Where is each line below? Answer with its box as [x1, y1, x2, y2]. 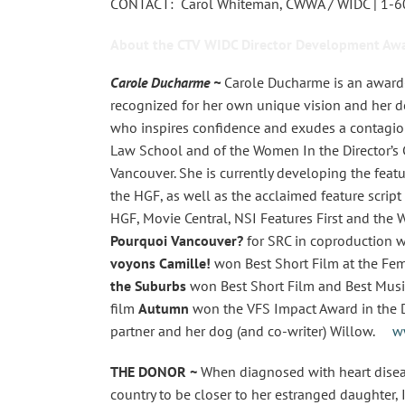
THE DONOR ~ [110, 362, 197, 381]
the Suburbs [110, 276, 186, 295]
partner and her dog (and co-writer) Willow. [110, 321, 392, 340]
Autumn [138, 298, 189, 317]
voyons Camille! [110, 253, 211, 272]
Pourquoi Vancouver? [110, 231, 247, 250]
